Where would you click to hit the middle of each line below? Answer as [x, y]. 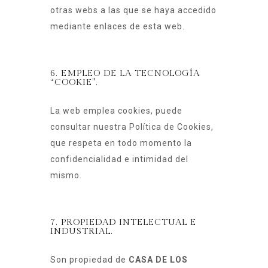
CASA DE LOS [158, 260]
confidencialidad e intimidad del [119, 159]
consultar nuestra [90, 127]
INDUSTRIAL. [82, 232]
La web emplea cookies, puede [116, 111]
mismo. [66, 176]
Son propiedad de [89, 260]
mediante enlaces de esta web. [118, 27]
